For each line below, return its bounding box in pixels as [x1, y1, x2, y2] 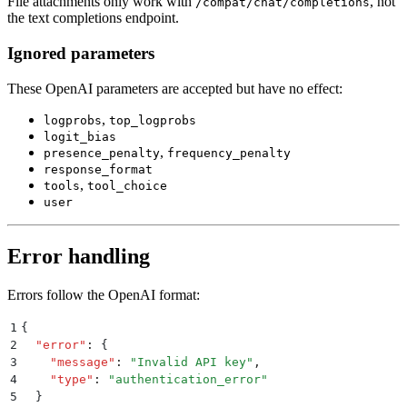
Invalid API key [137, 354, 246, 369]
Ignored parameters [7, 44, 154, 64]
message [57, 354, 108, 369]
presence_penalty [44, 145, 160, 160]
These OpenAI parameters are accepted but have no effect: [7, 80, 342, 96]
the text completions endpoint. [7, 10, 179, 26]
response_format [44, 162, 153, 176]
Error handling [7, 243, 150, 268]
